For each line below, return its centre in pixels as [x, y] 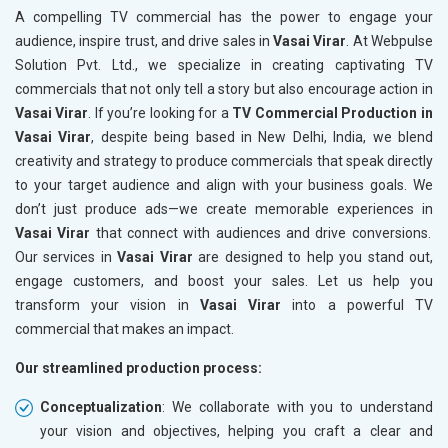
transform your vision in [102, 304]
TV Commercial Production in [332, 112]
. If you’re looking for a [160, 112]
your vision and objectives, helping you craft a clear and [236, 430]
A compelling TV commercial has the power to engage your [224, 16]
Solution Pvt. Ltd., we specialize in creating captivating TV [224, 64]
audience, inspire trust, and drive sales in [142, 40]
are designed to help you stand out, [313, 256]
